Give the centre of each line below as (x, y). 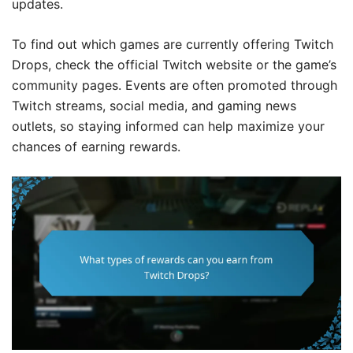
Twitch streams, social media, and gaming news (154, 106)
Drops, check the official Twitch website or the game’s (174, 65)
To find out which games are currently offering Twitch (173, 45)
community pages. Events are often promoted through (175, 85)
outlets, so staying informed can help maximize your (168, 126)
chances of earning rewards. (96, 147)
